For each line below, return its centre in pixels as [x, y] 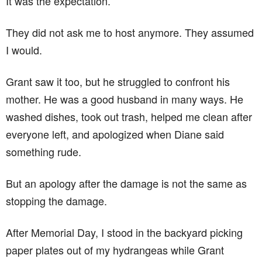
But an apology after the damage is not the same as [126, 183]
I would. [24, 50]
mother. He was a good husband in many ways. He [125, 99]
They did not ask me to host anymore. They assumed [130, 32]
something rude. [44, 151]
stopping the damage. [56, 201]
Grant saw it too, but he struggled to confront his [118, 81]
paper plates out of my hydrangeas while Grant [115, 250]
